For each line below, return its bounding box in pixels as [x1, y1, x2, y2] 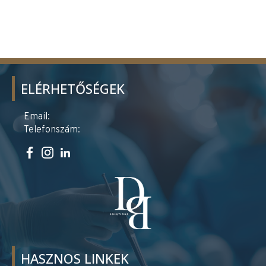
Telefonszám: [24, 123, 80, 136]
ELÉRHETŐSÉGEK [21, 79, 125, 97]
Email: [24, 110, 50, 123]
